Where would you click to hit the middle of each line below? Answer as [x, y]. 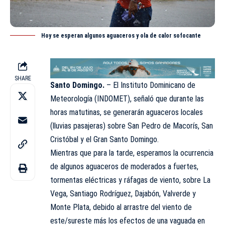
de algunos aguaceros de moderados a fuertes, [124, 167]
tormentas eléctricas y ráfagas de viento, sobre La [130, 180]
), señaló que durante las [166, 99]
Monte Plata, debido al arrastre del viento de [121, 207]
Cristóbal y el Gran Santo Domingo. [104, 140]
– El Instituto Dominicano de [151, 85]
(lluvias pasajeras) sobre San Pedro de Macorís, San [132, 126]
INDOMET [112, 99]
